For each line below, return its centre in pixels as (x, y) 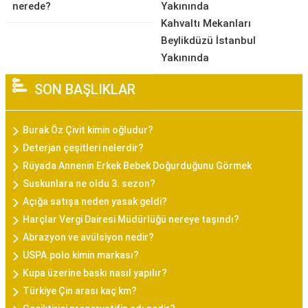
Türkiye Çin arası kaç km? (80, 291)
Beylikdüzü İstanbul (208, 41)
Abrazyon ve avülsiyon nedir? (88, 237)
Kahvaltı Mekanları (206, 23)
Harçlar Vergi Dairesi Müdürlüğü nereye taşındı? (131, 219)
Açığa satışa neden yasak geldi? (95, 201)
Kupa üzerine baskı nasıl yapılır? (95, 273)
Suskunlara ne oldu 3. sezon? (89, 184)
